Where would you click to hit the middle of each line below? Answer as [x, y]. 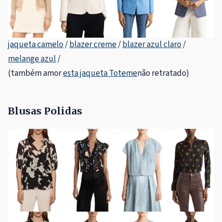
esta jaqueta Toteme [100, 74]
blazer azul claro [152, 45]
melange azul [32, 59]
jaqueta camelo [36, 45]
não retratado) [163, 74]
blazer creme [93, 45]
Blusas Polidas [45, 111]
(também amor [35, 74]
